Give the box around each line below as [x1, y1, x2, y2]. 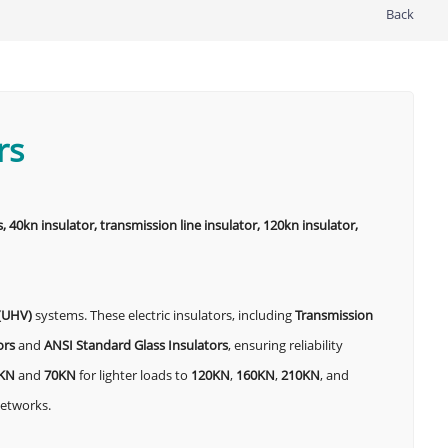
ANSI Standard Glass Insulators [43, 336, 228, 355]
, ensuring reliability [227, 336, 343, 355]
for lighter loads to [75, 366, 191, 385]
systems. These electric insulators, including [31, 306, 295, 325]
